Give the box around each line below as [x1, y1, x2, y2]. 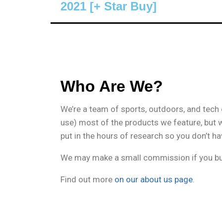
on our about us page [114, 174, 193, 184]
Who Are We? [60, 77, 163, 95]
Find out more [60, 174, 114, 184]
